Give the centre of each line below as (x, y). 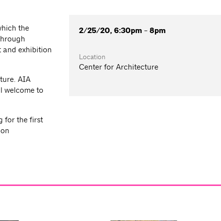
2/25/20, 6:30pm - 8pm (123, 31)
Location (92, 57)
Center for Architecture (119, 67)
